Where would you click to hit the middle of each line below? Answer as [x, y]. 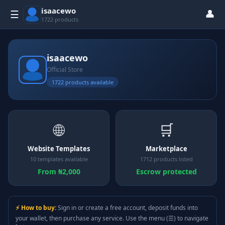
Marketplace [166, 149]
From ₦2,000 [59, 172]
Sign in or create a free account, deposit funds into [127, 208]
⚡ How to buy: [36, 208]
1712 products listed [166, 159]
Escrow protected [166, 172]
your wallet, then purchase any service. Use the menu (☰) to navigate [112, 218]
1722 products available [83, 82]
